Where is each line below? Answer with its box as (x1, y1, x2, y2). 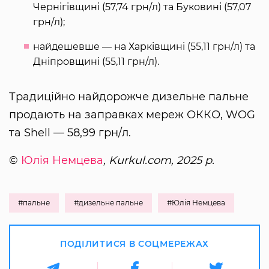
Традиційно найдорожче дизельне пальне (9, 89, 249, 103)
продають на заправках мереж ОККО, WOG (9, 107, 255, 121)
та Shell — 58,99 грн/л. (9, 125, 131, 139)
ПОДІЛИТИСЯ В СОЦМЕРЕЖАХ (59, 238, 210, 249)
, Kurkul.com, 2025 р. (103, 153, 214, 167)
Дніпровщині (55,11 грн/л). (33, 55, 159, 67)
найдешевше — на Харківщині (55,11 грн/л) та (33, 40, 255, 52)
